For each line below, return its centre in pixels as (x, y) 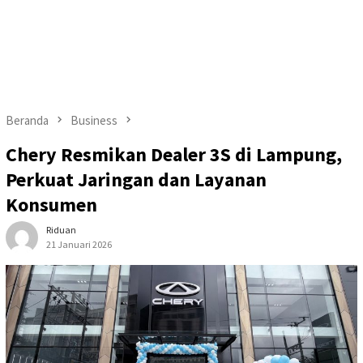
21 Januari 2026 (79, 245)
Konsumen (51, 205)
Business (94, 120)
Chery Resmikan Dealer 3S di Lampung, (174, 155)
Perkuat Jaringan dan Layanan (136, 180)
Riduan (61, 230)
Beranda (27, 120)
